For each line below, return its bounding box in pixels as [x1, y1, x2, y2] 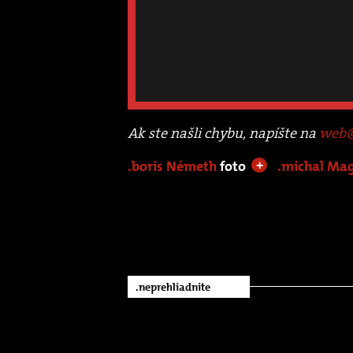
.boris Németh [128, 156, 220, 176]
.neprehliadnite [136, 279, 210, 294]
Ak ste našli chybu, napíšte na [128, 123, 319, 143]
